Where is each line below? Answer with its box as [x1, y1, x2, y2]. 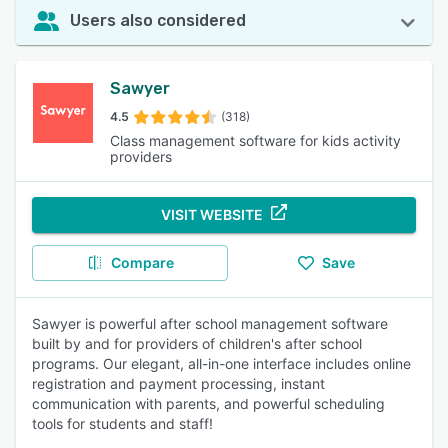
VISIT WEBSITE [161, 206, 263, 223]
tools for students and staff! [32, 415, 213, 432]
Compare [110, 254, 174, 271]
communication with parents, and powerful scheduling [32, 395, 385, 412]
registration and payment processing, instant [32, 375, 325, 392]
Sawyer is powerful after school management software [32, 315, 388, 332]
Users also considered [70, 11, 246, 30]
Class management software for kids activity [109, 132, 401, 149]
